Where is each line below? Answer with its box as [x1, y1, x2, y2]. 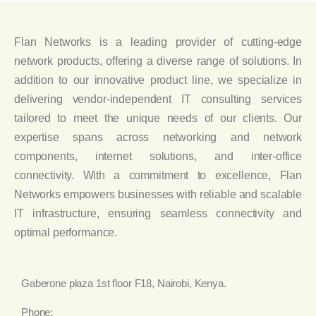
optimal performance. [14, 226, 118, 238]
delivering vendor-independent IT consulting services [14, 92, 302, 105]
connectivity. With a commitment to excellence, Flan [14, 169, 302, 181]
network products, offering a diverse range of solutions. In [14, 54, 302, 67]
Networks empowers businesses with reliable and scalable [14, 188, 302, 200]
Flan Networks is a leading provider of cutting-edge [14, 35, 302, 48]
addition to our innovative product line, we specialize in [14, 73, 302, 86]
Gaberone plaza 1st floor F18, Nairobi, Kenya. [21, 276, 226, 289]
